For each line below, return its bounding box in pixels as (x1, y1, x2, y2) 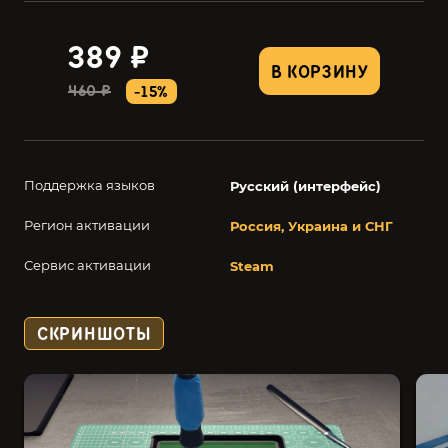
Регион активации (24, 217, 150, 233)
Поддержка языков (24, 177, 155, 193)
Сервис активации (24, 257, 151, 273)
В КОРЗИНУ (271, 62, 368, 83)
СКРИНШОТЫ (37, 324, 152, 345)
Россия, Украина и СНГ (230, 218, 393, 234)
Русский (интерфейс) (230, 178, 381, 194)
